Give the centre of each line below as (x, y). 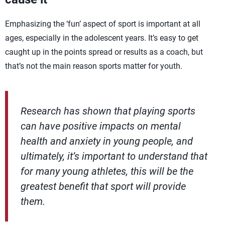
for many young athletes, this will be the (107, 171)
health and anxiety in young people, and (107, 141)
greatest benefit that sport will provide (103, 186)
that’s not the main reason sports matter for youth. (94, 66)
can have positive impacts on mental (101, 126)
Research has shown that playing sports (108, 111)
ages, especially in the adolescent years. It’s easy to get (102, 38)
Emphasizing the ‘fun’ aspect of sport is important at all (103, 24)
